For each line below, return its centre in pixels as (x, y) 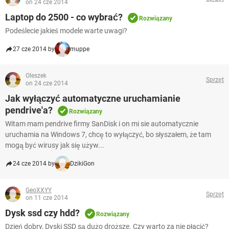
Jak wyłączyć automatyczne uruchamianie (93, 99)
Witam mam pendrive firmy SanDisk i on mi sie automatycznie (102, 124)
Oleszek (36, 76)
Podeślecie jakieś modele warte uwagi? (66, 31)
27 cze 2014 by (34, 49)
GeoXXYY (39, 190)
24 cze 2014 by (34, 164)
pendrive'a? (29, 110)
